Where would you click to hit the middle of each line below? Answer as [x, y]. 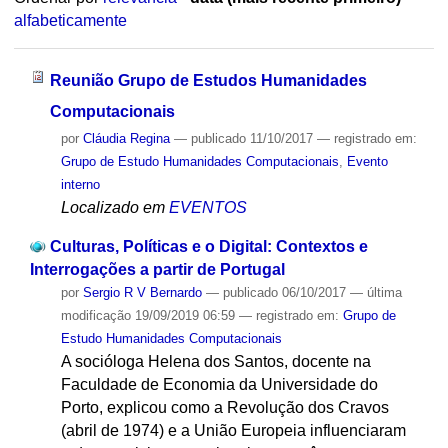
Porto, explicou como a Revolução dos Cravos [224, 407]
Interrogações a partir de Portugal [157, 269]
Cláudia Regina [126, 138]
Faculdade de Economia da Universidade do [219, 384]
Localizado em [112, 207]
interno [80, 184]
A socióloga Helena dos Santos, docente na [215, 361]
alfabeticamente [70, 21]
